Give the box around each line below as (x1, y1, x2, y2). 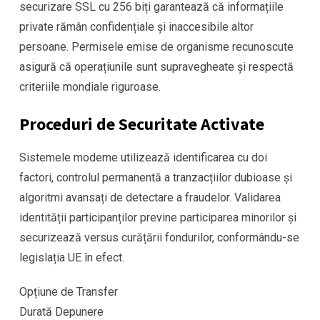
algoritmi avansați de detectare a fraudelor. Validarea (19, 191, 281, 205)
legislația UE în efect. (19, 251, 124, 265)
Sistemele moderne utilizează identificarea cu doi (19, 151, 267, 165)
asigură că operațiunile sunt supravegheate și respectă (19, 60, 294, 74)
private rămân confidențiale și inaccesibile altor (19, 20, 254, 34)
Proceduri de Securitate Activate (19, 113, 264, 136)
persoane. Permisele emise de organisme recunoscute (19, 40, 294, 54)
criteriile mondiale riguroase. (19, 80, 161, 94)
